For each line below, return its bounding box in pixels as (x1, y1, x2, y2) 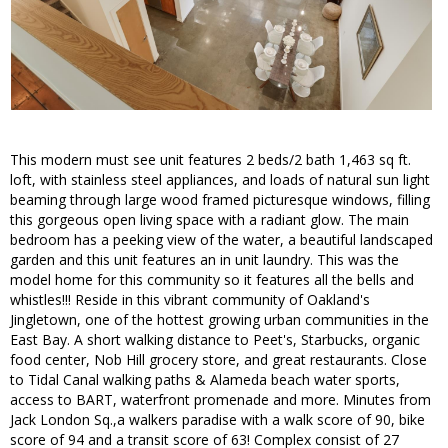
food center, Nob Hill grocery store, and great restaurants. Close (10, 350, 427, 370)
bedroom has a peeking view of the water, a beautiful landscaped (10, 230, 433, 250)
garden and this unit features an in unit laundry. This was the (10, 250, 399, 270)
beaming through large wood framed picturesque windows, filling (10, 190, 430, 210)
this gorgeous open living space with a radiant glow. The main (10, 210, 409, 230)
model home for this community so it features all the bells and (10, 270, 414, 290)
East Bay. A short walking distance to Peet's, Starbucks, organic (10, 330, 420, 350)
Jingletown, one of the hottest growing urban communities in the (10, 310, 429, 330)
